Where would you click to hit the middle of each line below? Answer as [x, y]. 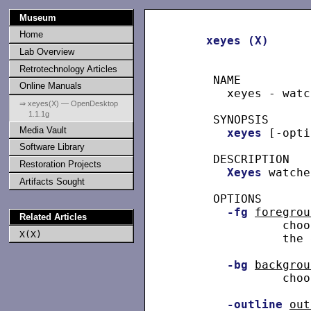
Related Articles [53, 217]
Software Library [52, 147]
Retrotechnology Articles [68, 69]
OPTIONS [220, 199]
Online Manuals [50, 86]
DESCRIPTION [234, 160]
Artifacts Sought [52, 181]
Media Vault [43, 130]
